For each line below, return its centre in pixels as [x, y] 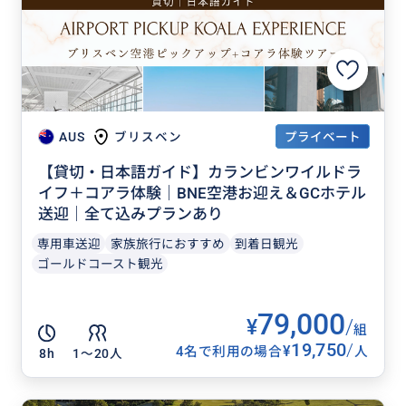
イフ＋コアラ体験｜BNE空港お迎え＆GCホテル [202, 193]
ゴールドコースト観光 [100, 263]
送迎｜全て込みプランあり [130, 214]
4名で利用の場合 [229, 351]
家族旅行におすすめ [168, 243]
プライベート [323, 136]
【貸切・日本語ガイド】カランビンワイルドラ [199, 173]
